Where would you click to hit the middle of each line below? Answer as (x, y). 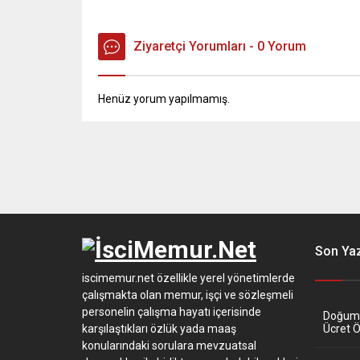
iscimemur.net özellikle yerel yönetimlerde (188, 278)
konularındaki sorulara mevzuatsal (169, 346)
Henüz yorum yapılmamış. (164, 99)
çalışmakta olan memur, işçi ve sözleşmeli (188, 295)
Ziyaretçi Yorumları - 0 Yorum (220, 47)
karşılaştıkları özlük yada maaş (159, 329)
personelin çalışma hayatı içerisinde (172, 312)
